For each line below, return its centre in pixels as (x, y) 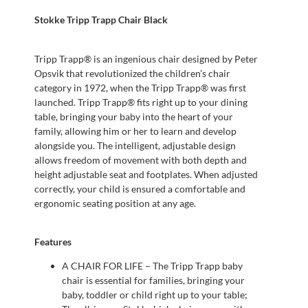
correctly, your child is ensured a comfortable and (140, 188)
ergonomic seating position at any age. (115, 203)
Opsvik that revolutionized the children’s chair (132, 73)
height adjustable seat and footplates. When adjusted (146, 174)
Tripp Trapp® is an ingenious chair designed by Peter (146, 58)
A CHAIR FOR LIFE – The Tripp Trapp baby (152, 266)
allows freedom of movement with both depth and (141, 159)
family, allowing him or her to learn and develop (135, 131)
